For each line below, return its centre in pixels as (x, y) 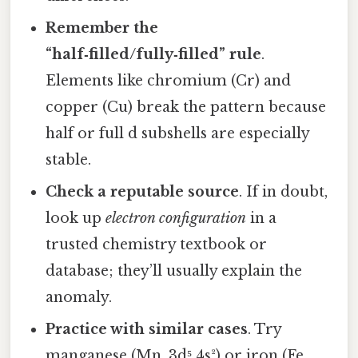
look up (76, 219)
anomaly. (79, 298)
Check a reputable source (143, 192)
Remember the (102, 28)
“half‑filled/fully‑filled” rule (154, 55)
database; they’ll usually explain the (174, 271)
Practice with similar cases (147, 330)
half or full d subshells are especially (178, 134)
